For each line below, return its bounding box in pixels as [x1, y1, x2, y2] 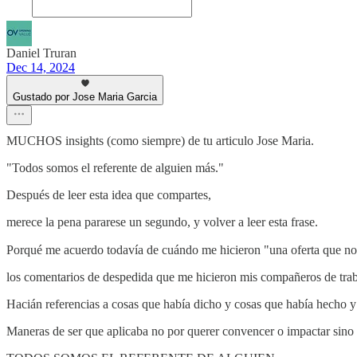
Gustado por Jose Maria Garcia [13, 91, 157, 104]
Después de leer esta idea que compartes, [6, 188, 211, 202]
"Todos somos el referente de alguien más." [6, 161, 224, 175]
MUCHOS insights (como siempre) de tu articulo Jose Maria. [6, 134, 314, 148]
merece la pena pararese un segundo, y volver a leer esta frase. [6, 215, 318, 229]
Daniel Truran [6, 46, 76, 61]
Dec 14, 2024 [6, 61, 75, 75]
